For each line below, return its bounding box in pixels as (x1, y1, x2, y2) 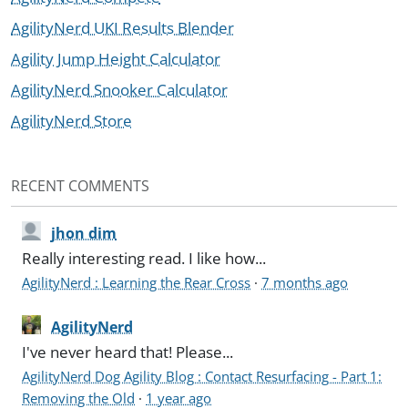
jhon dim (51, 223, 117, 244)
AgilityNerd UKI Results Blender (11, 16, 234, 38)
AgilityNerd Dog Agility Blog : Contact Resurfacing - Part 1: (22, 367, 382, 386)
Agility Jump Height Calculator (11, 47, 220, 69)
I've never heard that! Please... (22, 342, 234, 363)
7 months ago (261, 273, 349, 292)
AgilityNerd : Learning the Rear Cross (22, 273, 251, 292)
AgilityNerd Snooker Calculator (11, 78, 228, 100)
